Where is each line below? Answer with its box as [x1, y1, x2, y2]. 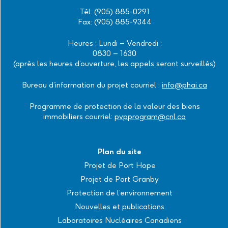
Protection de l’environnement [67, 187, 173, 197]
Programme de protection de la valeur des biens [29, 101, 200, 111]
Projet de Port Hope [83, 160, 156, 170]
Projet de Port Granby [80, 174, 159, 184]
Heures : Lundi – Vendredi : [67, 38, 162, 48]
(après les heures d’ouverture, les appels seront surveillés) [13, 58, 216, 68]
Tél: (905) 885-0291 [79, 6, 150, 16]
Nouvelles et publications [75, 201, 164, 211]
